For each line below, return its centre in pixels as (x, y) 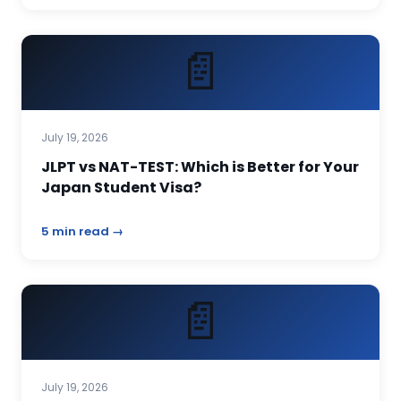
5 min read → (82, 231)
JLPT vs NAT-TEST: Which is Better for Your (200, 167)
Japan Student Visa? (121, 188)
